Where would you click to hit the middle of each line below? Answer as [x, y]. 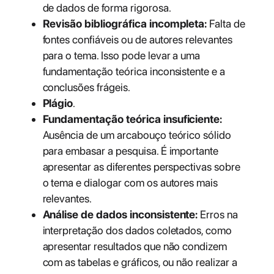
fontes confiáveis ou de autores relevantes [137, 40]
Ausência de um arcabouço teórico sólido [137, 135]
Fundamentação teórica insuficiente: [132, 119]
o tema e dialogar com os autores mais [130, 183]
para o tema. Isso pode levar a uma [121, 56]
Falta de [226, 24]
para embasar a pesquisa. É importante [131, 151]
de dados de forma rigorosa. [107, 8]
